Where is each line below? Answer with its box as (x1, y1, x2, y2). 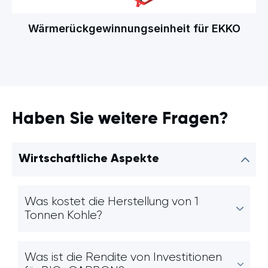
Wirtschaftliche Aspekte (19, 153, 159, 165)
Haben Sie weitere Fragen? (12, 111, 229, 127)
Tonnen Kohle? (25, 209, 102, 221)
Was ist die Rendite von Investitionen (25, 251, 222, 263)
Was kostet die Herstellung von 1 (25, 196, 199, 208)
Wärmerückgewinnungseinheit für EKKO (28, 22, 240, 35)
